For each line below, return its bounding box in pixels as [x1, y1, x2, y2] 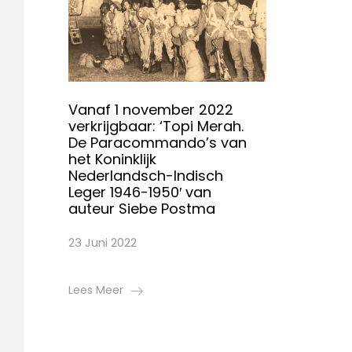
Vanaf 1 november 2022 [68, 100, 233, 120]
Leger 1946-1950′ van [68, 182, 211, 203]
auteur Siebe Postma [68, 199, 215, 219]
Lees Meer [68, 282, 123, 299]
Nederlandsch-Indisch [68, 166, 223, 186]
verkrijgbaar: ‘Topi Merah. [68, 116, 244, 137]
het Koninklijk [68, 149, 156, 170]
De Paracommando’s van [68, 133, 247, 153]
